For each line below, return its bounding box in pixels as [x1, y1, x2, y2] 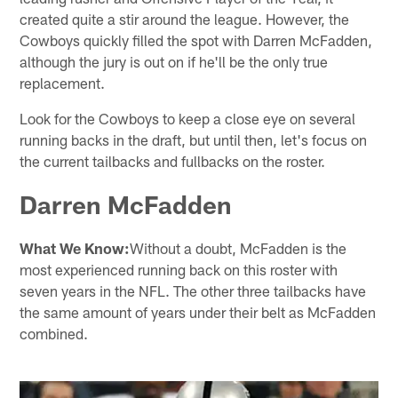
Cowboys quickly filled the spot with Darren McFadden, [20, 30, 373, 49]
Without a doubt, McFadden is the [130, 238, 347, 257]
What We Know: [20, 238, 131, 257]
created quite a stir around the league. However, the [20, 9, 350, 28]
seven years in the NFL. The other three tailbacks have [20, 281, 367, 299]
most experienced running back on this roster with [20, 259, 338, 278]
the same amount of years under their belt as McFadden [20, 302, 377, 321]
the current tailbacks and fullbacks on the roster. [20, 151, 326, 170]
